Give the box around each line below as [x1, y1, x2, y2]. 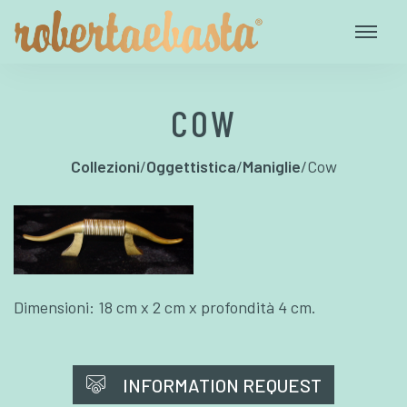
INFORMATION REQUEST [122, 373, 322, 396]
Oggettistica [145, 156, 236, 176]
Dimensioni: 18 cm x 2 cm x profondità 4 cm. [14, 297, 316, 317]
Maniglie [242, 156, 301, 176]
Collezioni [70, 156, 140, 176]
